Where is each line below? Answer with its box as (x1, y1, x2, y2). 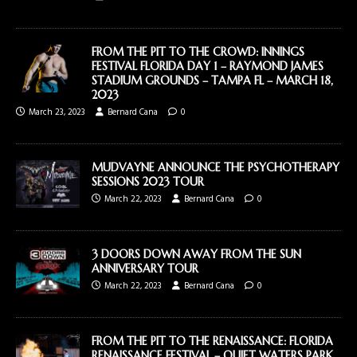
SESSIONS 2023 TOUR (92, 174, 204, 189)
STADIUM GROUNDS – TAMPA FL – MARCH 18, (92, 73, 333, 88)
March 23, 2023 (29, 104, 85, 120)
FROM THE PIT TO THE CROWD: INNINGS (92, 44, 304, 59)
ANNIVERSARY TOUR (92, 261, 198, 276)
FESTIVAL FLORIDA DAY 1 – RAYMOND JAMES (92, 58, 324, 73)
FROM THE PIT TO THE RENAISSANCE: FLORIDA (92, 333, 333, 348)
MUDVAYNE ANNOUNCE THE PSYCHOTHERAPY (92, 159, 339, 175)
